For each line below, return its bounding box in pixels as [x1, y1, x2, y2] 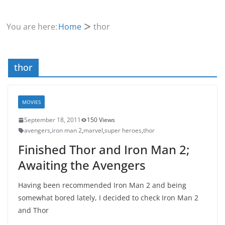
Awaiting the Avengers [18, 157, 146, 173]
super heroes [104, 126, 142, 135]
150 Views [87, 116, 115, 124]
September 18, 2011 [24, 116, 81, 124]
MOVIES [22, 98, 41, 105]
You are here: [7, 21, 58, 32]
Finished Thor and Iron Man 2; [18, 141, 189, 158]
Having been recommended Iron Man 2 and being [18, 180, 186, 190]
